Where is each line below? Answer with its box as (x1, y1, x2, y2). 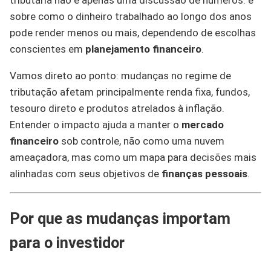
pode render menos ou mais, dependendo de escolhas (10, 27, 256, 39)
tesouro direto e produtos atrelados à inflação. (10, 102, 224, 114)
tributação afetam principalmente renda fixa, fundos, (10, 86, 250, 98)
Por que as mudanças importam (10, 209, 230, 228)
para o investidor (10, 233, 125, 252)
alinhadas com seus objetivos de (10, 168, 162, 180)
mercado (181, 119, 224, 131)
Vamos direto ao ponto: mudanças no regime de (10, 70, 231, 82)
